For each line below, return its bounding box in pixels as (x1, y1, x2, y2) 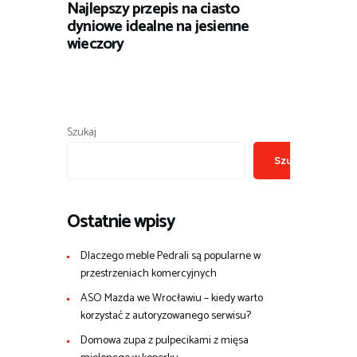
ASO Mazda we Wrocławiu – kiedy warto (80, 289, 263, 308)
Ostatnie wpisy (67, 207, 175, 237)
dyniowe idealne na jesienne (67, 14, 249, 41)
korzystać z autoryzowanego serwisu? (80, 307, 251, 326)
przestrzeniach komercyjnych (80, 265, 217, 284)
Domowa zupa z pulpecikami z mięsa (80, 331, 249, 351)
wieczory (67, 31, 124, 58)
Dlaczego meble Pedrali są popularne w (80, 247, 261, 266)
